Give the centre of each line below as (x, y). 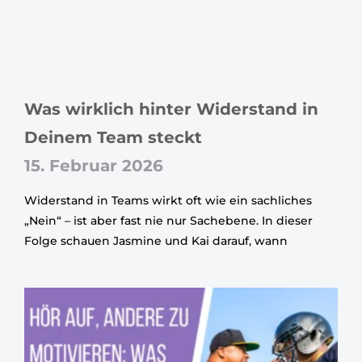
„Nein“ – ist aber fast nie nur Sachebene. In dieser (168, 220)
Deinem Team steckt (113, 137)
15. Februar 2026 (94, 165)
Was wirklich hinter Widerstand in (171, 109)
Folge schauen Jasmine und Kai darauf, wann (156, 240)
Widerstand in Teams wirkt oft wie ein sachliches (168, 200)
